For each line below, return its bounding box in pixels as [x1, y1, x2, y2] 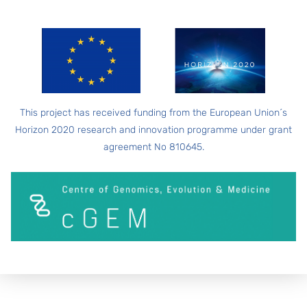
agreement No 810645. [103, 140, 204, 153]
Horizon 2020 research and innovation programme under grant [15, 123, 292, 136]
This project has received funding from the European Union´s [20, 106, 287, 119]
